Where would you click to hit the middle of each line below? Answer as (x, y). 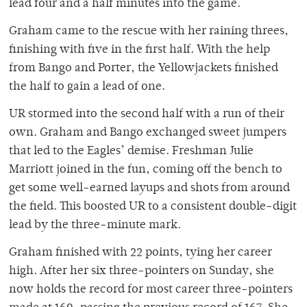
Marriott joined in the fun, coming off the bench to (146, 170)
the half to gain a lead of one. (87, 87)
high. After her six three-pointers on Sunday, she (142, 272)
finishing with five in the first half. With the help (139, 50)
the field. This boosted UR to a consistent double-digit (153, 207)
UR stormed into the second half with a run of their (147, 115)
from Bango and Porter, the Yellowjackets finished (144, 69)
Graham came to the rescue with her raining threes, (149, 32)
